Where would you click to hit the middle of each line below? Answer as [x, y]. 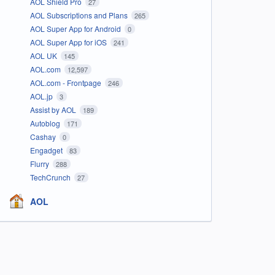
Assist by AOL [54, 109]
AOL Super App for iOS [69, 42]
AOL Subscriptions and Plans [79, 15]
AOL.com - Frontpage [66, 82]
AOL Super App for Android [76, 28]
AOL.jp [42, 96]
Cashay [44, 136]
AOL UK [44, 55]
